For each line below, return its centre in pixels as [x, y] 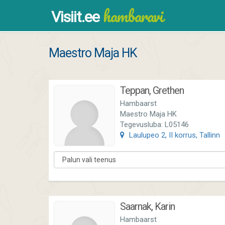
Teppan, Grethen [152, 90]
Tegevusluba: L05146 [154, 125]
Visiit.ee [75, 17]
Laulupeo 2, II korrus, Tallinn [174, 135]
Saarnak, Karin [147, 206]
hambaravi [131, 16]
